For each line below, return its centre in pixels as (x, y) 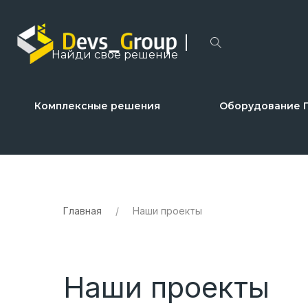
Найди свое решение (115, 55)
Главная (82, 211)
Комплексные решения (97, 106)
